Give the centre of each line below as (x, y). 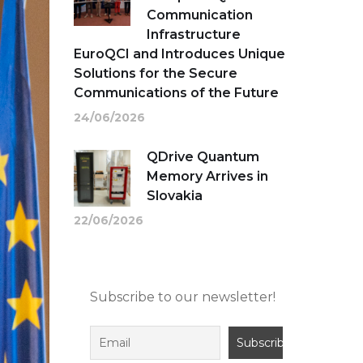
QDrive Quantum (203, 157)
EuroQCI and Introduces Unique (179, 54)
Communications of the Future (176, 93)
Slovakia (175, 196)
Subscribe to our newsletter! (183, 297)
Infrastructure (194, 35)
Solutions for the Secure (156, 74)
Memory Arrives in (207, 177)
